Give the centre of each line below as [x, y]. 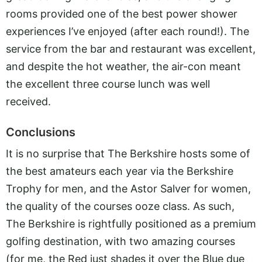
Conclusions [41, 132]
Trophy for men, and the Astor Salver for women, [128, 188]
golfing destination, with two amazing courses [120, 241]
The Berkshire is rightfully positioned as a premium [131, 223]
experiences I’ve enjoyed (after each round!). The [127, 32]
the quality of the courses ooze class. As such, [120, 206]
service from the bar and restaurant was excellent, [131, 49]
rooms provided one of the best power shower [122, 14]
